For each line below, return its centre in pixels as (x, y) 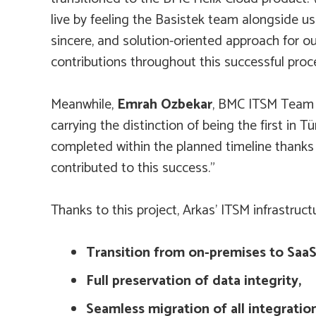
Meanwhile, (84, 105)
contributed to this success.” (133, 169)
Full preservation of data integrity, (194, 281)
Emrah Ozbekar (165, 105)
